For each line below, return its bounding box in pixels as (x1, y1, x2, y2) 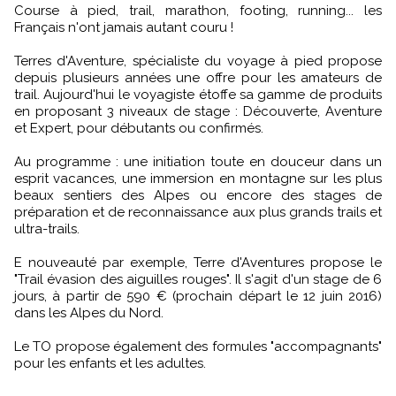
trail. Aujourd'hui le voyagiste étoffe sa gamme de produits (14, 87, 382, 103)
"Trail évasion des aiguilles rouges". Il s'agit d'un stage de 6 (14, 271, 382, 288)
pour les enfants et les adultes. (14, 355, 206, 372)
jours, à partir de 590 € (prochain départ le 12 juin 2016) (14, 288, 382, 305)
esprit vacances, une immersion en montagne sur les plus (14, 171, 382, 187)
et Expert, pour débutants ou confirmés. (14, 120, 263, 137)
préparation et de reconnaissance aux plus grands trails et (14, 204, 382, 221)
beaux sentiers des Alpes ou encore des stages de (14, 187, 382, 204)
